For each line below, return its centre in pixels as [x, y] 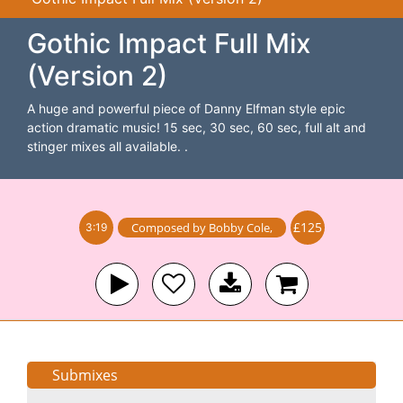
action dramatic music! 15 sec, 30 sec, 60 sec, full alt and [197, 127]
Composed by [170, 228]
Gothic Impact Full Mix [169, 43]
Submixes [85, 375]
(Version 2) [97, 76]
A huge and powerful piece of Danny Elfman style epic [186, 108]
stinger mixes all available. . [107, 146]
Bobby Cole [239, 228]
